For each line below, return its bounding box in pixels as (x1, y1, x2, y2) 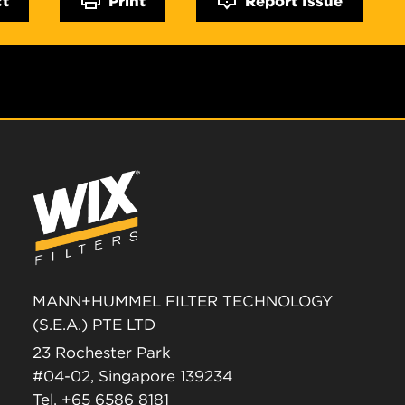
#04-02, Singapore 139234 (33, 366, 232, 387)
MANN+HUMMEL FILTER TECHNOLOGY (33, 291, 333, 312)
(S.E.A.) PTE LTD (33, 315, 155, 335)
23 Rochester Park (33, 343, 171, 363)
